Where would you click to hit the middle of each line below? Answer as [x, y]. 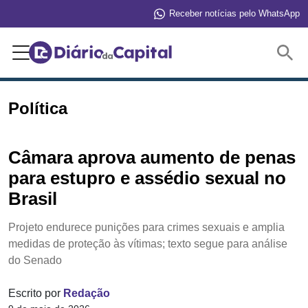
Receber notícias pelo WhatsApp [234, 13]
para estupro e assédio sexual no [147, 178]
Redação [87, 293]
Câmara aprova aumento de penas [152, 157]
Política [38, 108]
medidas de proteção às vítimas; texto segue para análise [148, 243]
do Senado [35, 260]
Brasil [33, 198]
